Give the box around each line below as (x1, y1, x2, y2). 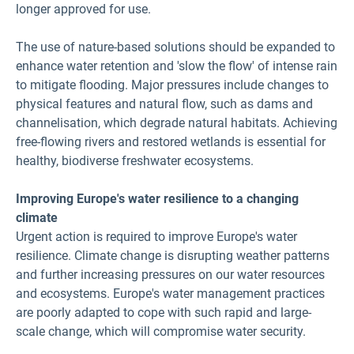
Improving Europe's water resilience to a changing (16, 190, 299, 206)
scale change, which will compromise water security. (16, 323, 306, 339)
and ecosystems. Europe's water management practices (16, 285, 325, 301)
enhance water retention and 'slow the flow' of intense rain (16, 58, 337, 73)
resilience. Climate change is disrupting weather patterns (16, 247, 330, 263)
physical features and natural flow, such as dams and (16, 96, 313, 111)
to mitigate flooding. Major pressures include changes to (16, 77, 329, 92)
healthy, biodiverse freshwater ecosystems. (16, 153, 254, 168)
